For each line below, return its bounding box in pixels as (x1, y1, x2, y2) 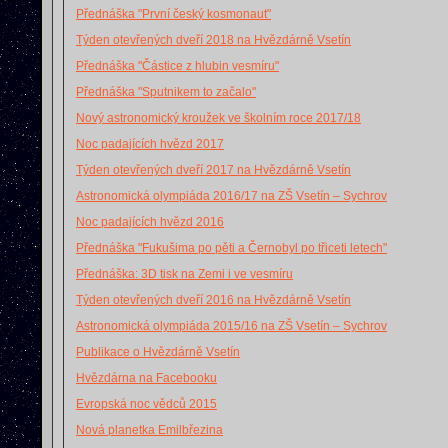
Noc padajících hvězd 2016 (76, 215, 224, 229)
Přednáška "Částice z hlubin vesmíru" (76, 59, 279, 73)
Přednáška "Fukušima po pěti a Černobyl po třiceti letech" (76, 241, 387, 255)
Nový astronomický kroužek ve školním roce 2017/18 (76, 111, 361, 125)
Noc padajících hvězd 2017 (76, 137, 224, 151)
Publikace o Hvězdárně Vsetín (76, 345, 240, 359)
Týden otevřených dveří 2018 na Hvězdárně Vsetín (76, 33, 351, 47)
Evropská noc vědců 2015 (76, 397, 217, 411)
